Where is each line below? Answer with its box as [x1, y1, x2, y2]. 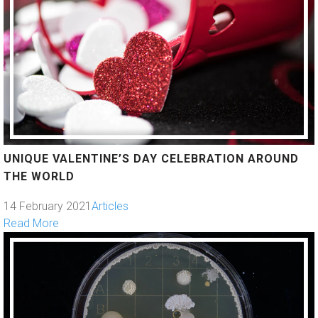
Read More [4, 216, 59, 230]
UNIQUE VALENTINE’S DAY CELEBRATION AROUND [4, 151, 299, 165]
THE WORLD [4, 169, 75, 183]
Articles [92, 199, 128, 213]
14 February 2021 [4, 199, 92, 213]
